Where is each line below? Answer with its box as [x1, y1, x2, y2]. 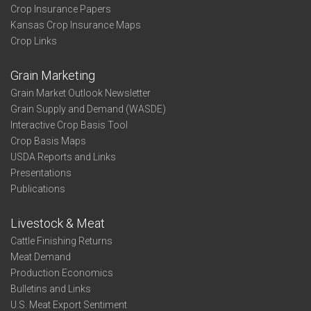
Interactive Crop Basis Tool [10, 119, 128, 131]
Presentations [10, 167, 72, 178]
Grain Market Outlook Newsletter [10, 87, 151, 99]
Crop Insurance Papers [10, 3, 111, 15]
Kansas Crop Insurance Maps [10, 19, 141, 31]
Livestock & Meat [10, 216, 105, 230]
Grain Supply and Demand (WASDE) [10, 103, 166, 115]
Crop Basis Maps [10, 135, 86, 146]
